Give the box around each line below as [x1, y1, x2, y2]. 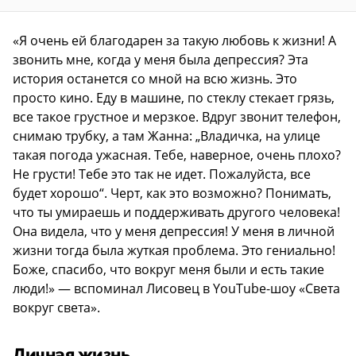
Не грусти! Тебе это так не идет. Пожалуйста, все [13, 164, 311, 183]
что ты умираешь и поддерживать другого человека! [13, 203, 340, 221]
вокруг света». [13, 298, 100, 316]
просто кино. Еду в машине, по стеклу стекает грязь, [13, 88, 335, 106]
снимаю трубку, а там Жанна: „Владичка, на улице [13, 126, 320, 145]
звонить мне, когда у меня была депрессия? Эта [13, 50, 308, 68]
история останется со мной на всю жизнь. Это [13, 69, 297, 87]
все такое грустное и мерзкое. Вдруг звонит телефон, [13, 107, 341, 126]
